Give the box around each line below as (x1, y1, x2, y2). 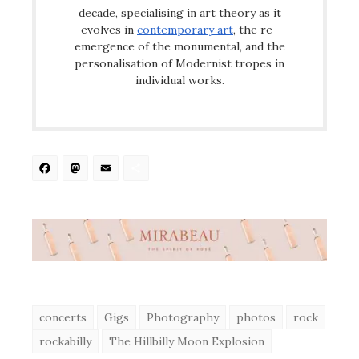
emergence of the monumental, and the (74, 38, 285, 54)
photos (236, 309, 276, 325)
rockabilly (39, 333, 91, 349)
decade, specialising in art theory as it (78, 5, 281, 20)
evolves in (81, 22, 137, 37)
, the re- (233, 22, 278, 37)
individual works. (135, 72, 224, 87)
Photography (147, 309, 219, 325)
